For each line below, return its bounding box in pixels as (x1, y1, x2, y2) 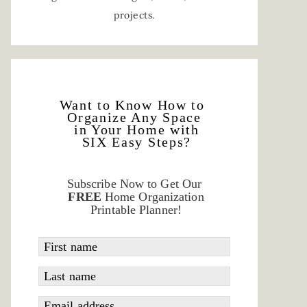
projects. (114, 9, 155, 21)
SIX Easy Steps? (77, 134, 192, 149)
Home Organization (104, 190, 204, 204)
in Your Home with (69, 122, 199, 137)
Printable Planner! (87, 203, 182, 217)
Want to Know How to (59, 97, 210, 112)
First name (44, 240, 97, 254)
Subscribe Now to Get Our (66, 177, 202, 191)
